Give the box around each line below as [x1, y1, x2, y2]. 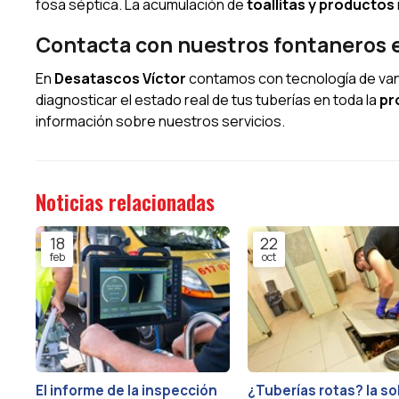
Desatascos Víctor [54, 68, 186, 88]
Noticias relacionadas [36, 186, 215, 217]
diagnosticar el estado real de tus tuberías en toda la [36, 89, 379, 110]
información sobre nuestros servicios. [36, 110, 285, 131]
